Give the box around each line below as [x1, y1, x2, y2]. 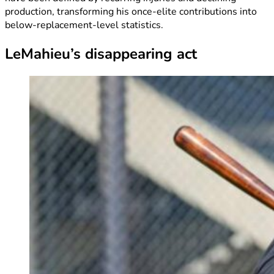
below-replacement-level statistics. [5, 18, 163, 32]
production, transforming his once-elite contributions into [5, 5, 257, 19]
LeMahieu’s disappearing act [5, 44, 197, 64]
